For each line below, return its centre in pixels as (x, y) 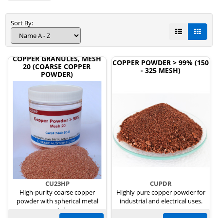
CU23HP (57, 183)
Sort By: (23, 23)
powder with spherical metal (57, 201)
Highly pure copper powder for (161, 192)
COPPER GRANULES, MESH (57, 59)
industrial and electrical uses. (161, 201)
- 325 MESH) (160, 70)
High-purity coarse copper (57, 192)
